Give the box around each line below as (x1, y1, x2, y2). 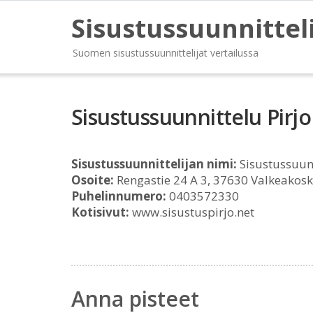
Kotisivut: (71, 204, 129, 220)
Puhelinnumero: (71, 188, 166, 204)
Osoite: (71, 172, 114, 188)
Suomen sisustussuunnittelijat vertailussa (73, 46, 259, 59)
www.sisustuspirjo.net (129, 204, 254, 220)
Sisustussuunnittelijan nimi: (71, 156, 237, 172)
